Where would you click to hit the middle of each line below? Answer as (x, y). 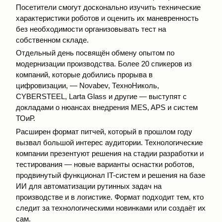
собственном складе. (52, 40)
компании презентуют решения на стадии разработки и (110, 153)
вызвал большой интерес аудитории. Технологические (109, 142)
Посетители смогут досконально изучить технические (108, 7)
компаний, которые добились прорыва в (84, 75)
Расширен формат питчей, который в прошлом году (104, 131)
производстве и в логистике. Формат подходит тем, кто (110, 197)
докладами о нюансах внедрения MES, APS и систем (107, 107)
